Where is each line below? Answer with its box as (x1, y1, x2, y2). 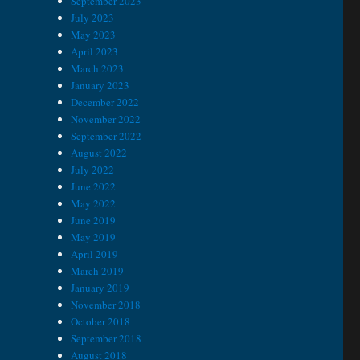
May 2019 (71, 230, 117, 245)
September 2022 (71, 129, 142, 144)
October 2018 (71, 314, 131, 329)
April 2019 (71, 247, 119, 262)
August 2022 (71, 145, 128, 161)
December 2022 (71, 95, 140, 110)
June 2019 (71, 213, 117, 228)
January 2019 (71, 280, 130, 296)
